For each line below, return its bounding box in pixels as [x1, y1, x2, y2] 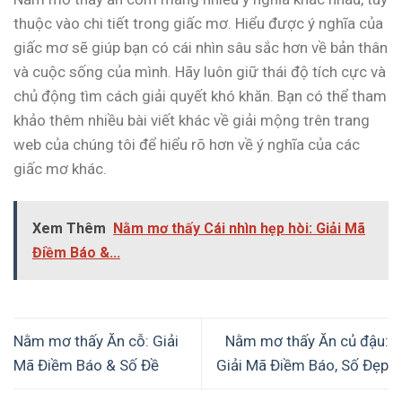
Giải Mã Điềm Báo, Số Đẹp [216, 356, 389, 375]
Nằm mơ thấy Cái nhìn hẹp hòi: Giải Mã [113, 219, 365, 237]
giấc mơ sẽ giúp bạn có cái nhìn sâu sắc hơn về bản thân [13, 38, 388, 57]
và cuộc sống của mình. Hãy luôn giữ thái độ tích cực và [13, 62, 386, 81]
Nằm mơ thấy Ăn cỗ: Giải [13, 332, 179, 351]
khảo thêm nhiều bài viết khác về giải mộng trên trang [13, 110, 370, 129]
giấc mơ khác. [13, 159, 107, 178]
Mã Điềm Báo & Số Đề [13, 356, 159, 375]
